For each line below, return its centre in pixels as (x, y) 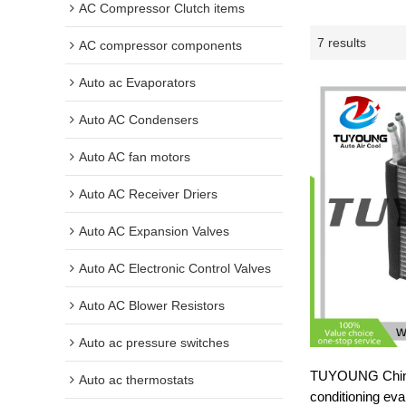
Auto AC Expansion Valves (154, 232)
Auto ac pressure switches (154, 343)
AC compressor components (160, 46)
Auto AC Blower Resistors (152, 306)
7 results (342, 42)
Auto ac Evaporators (137, 83)
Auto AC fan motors (135, 157)
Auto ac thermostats (136, 380)
